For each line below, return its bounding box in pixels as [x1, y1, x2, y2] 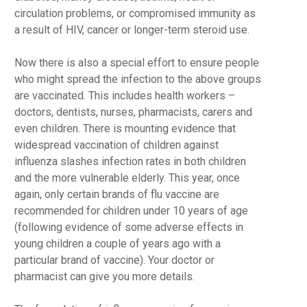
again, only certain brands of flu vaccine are [14, 188, 219, 201]
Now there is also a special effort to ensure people [14, 56, 259, 69]
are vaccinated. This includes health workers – [14, 89, 235, 102]
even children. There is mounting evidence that [14, 122, 236, 135]
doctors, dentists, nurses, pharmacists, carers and [14, 106, 252, 119]
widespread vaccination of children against [14, 138, 219, 151]
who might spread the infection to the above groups [14, 73, 261, 86]
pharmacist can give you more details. [14, 270, 195, 283]
